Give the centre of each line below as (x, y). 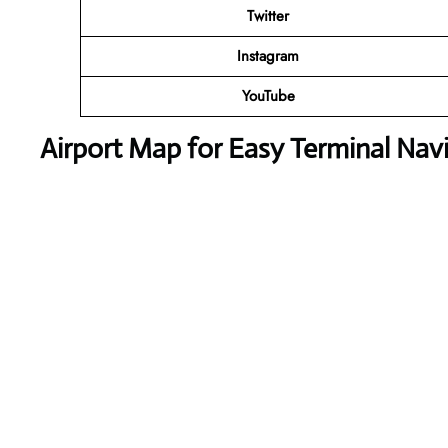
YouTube (268, 95)
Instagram (268, 55)
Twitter (268, 15)
